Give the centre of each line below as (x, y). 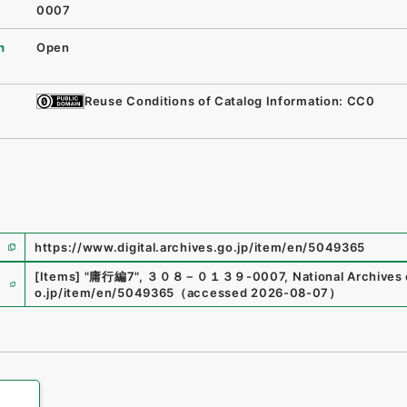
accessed (217, 292)
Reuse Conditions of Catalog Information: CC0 (230, 101)
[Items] (58, 276)
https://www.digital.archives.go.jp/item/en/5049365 (200, 247)
